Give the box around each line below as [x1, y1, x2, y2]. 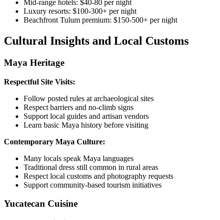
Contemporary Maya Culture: [4, 137, 105, 146]
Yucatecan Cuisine [4, 198, 78, 209]
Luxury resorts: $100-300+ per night [24, 7, 137, 16]
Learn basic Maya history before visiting [24, 120, 148, 129]
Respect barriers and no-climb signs [24, 103, 134, 111]
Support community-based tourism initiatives [24, 180, 162, 189]
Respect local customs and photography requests [24, 171, 173, 180]
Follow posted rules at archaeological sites [24, 94, 154, 103]
